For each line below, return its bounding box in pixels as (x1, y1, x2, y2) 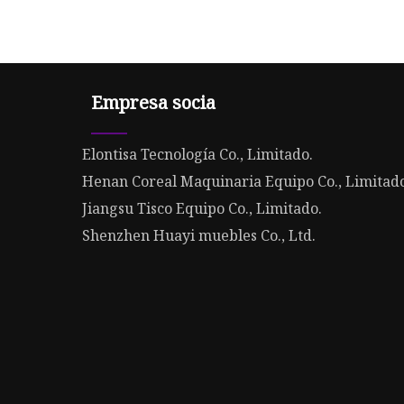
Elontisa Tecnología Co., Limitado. (82, 144, 314, 165)
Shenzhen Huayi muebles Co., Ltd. (82, 225, 317, 246)
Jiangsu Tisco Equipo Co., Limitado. (82, 198, 323, 219)
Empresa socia (91, 90, 216, 115)
